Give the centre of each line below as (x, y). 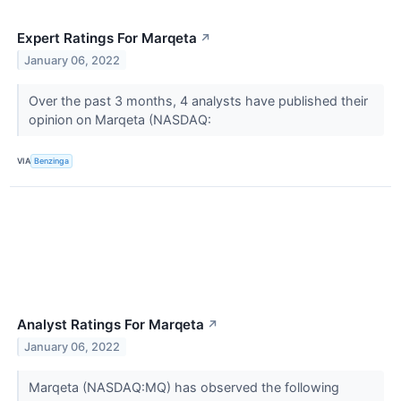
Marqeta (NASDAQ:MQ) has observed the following (183, 387)
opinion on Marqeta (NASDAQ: (121, 119)
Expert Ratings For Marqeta (107, 38)
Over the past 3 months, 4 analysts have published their (198, 100)
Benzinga (52, 161)
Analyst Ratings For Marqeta (111, 324)
